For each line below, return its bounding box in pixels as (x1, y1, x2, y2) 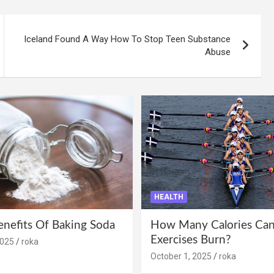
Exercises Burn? (150, 234, 231, 246)
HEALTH (154, 193, 183, 202)
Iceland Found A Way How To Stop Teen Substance (24, 34, 231, 45)
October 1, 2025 (150, 251, 212, 262)
